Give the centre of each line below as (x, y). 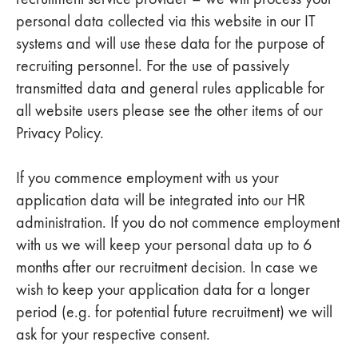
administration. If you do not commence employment (178, 222)
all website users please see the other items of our (169, 110)
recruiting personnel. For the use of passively (153, 66)
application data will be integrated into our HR (161, 200)
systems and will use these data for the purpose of (170, 43)
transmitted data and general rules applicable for (170, 88)
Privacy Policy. (60, 133)
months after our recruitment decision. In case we (167, 267)
